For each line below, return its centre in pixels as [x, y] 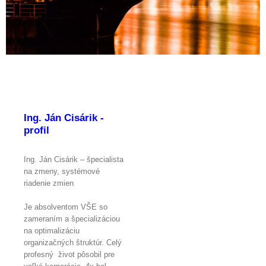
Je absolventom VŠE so [66, 207]
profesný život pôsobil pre [69, 254]
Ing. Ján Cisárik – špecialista [74, 159]
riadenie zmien [49, 183]
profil [37, 131]
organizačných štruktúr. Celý [73, 242]
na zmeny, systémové [62, 171]
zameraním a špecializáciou [72, 218]
